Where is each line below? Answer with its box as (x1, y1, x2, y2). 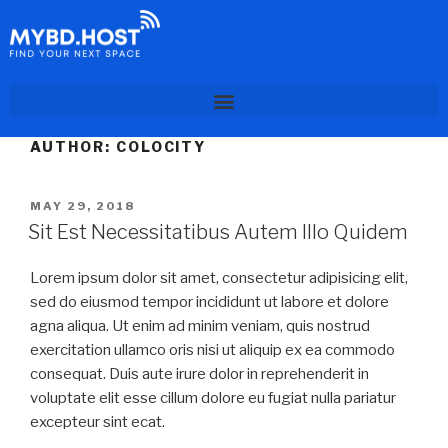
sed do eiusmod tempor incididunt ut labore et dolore (30, 292, 389, 311)
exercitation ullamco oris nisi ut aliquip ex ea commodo (30, 340, 395, 359)
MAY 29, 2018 (30, 198, 135, 213)
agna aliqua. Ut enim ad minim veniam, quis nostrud (30, 316, 370, 335)
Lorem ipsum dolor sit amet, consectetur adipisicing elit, (30, 268, 408, 287)
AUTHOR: (30, 138, 116, 156)
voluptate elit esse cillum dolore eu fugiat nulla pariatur (30, 388, 396, 407)
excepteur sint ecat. (30, 412, 165, 431)
